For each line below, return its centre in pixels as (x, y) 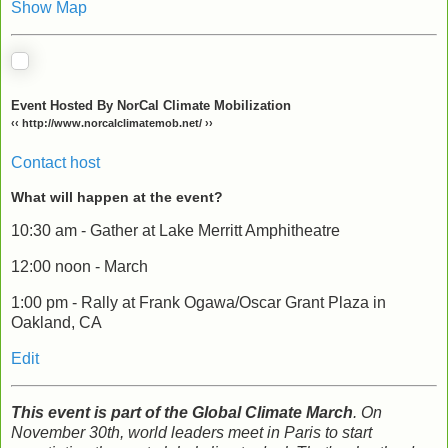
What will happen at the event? (117, 196)
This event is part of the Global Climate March (182, 412)
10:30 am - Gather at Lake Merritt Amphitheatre (175, 231)
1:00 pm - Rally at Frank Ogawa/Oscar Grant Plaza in (198, 303)
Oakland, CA (56, 323)
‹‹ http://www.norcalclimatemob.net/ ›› (112, 122)
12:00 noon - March (79, 267)
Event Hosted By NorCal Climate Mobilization (151, 105)
